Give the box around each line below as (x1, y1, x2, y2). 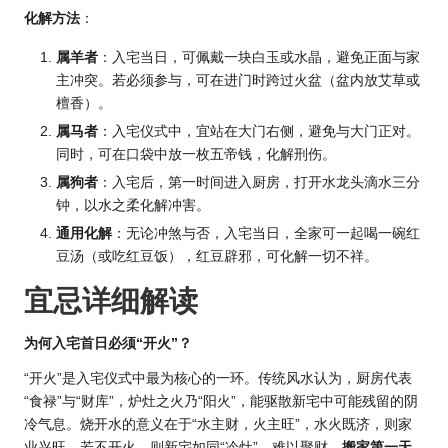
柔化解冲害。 (126, 197, 210, 213)
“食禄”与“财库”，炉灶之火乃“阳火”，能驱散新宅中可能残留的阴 (24, 394, 418, 410)
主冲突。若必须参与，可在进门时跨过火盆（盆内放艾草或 (56, 72, 420, 88)
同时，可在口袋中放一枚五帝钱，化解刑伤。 (56, 146, 336, 162)
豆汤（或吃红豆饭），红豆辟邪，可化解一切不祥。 (56, 248, 378, 264)
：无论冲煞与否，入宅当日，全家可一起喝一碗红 (112, 225, 420, 241)
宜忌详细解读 (24, 284, 198, 317)
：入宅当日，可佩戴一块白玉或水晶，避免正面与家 (98, 49, 420, 65)
